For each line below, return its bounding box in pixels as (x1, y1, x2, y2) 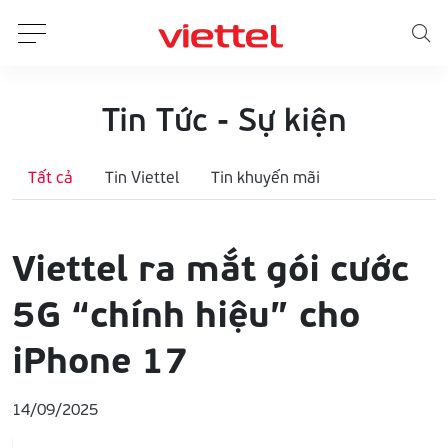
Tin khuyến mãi (211, 166, 320, 187)
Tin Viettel (105, 166, 179, 187)
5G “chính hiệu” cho (12, 286, 360, 336)
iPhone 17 (12, 332, 189, 382)
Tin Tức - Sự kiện (101, 97, 347, 139)
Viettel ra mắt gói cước (12, 240, 409, 290)
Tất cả (28, 166, 73, 187)
